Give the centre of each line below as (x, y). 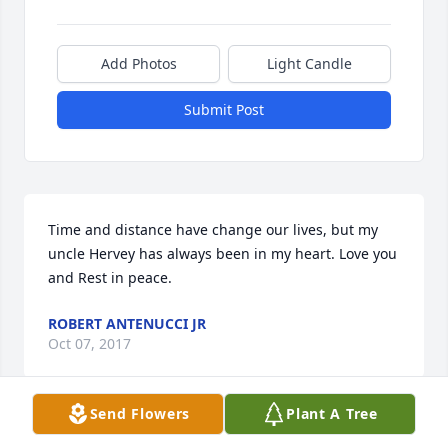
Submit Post (224, 110)
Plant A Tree (332, 413)
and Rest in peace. (112, 278)
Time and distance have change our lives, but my (213, 230)
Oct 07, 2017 (89, 344)
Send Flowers (140, 413)
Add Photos (138, 64)
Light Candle (309, 64)
